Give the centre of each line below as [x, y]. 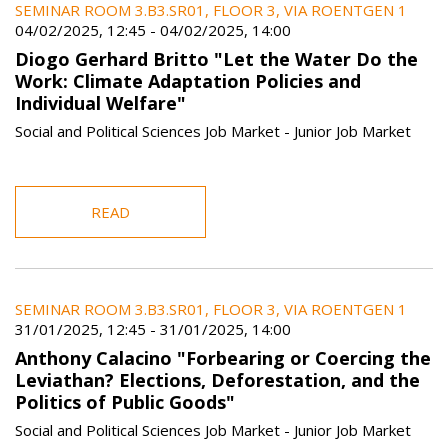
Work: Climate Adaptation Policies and [188, 80]
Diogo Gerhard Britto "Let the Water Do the [216, 58]
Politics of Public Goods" [125, 401]
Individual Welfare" [100, 102]
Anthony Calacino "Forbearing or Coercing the [223, 357]
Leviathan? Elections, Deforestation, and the [217, 379]
